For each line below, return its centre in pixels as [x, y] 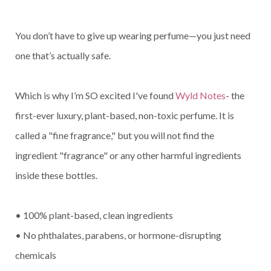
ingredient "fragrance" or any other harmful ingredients [128, 155]
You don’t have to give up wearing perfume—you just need [133, 35]
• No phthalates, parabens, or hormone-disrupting [118, 235]
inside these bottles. [58, 175]
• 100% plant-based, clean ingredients [94, 215]
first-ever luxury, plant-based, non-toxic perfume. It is [125, 115]
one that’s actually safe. [63, 55]
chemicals [36, 255]
